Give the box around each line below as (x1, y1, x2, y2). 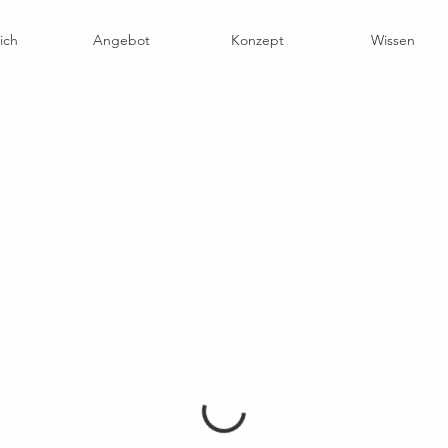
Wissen (371, 31, 415, 49)
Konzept (230, 31, 284, 49)
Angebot (92, 31, 150, 49)
